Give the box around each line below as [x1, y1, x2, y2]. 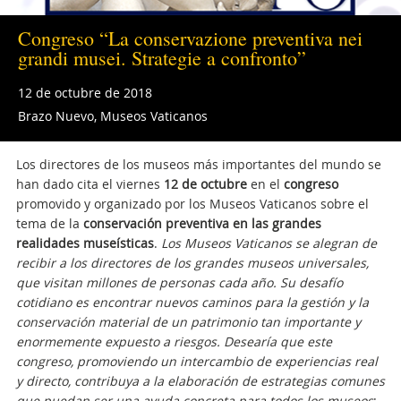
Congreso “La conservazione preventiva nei [18, 25, 363, 51]
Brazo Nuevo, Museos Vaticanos [18, 107, 208, 124]
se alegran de [294, 235, 377, 252]
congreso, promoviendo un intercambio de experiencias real [15, 353, 378, 370]
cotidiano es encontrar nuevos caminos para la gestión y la [15, 294, 369, 311]
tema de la [15, 215, 83, 232]
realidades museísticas [15, 235, 154, 252]
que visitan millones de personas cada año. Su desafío [15, 274, 343, 291]
